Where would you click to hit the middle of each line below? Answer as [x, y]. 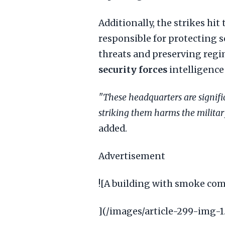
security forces [133, 70]
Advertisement [132, 156]
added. [113, 129]
